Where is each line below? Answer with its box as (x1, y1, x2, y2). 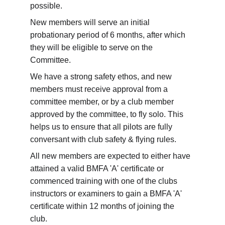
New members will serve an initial (30, 18, 152, 27)
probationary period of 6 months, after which (30, 31, 187, 39)
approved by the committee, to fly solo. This (30, 110, 185, 119)
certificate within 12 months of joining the (30, 202, 176, 210)
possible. (30, 2, 64, 10)
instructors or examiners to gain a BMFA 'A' (30, 189, 184, 198)
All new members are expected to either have (30, 152, 192, 160)
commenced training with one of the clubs (30, 177, 179, 185)
